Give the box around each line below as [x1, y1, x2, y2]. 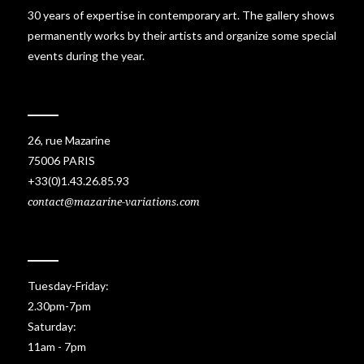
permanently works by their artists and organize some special [28, 28, 336, 42]
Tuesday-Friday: [28, 278, 109, 292]
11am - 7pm [28, 339, 86, 353]
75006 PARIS [28, 153, 95, 167]
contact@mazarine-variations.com [28, 195, 200, 208]
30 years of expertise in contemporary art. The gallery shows [28, 7, 335, 22]
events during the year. [28, 48, 145, 63]
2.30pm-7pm [28, 298, 91, 313]
